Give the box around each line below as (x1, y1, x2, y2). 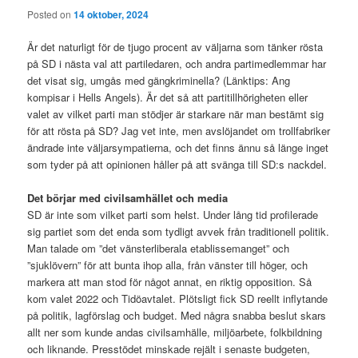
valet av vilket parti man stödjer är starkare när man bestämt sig (27, 106, 324, 122)
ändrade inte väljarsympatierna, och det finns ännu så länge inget (27, 140, 329, 156)
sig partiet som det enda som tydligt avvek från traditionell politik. (27, 224, 330, 240)
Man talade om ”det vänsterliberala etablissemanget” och (27, 241, 290, 257)
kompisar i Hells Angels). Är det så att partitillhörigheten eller (27, 89, 308, 105)
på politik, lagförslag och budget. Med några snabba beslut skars (27, 308, 327, 324)
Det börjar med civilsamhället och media (27, 190, 229, 206)
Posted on (27, 7, 74, 22)
